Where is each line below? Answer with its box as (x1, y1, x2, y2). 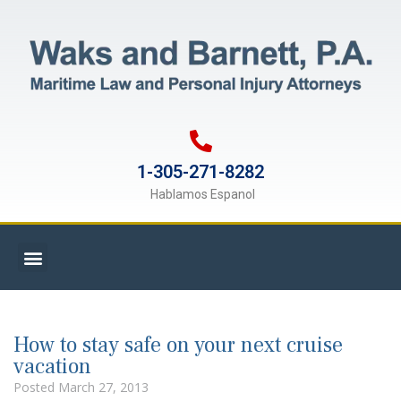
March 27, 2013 (58, 379, 149, 397)
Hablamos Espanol (150, 187, 255, 202)
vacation (13, 353, 91, 381)
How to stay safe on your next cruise (13, 331, 343, 360)
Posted (13, 379, 58, 397)
